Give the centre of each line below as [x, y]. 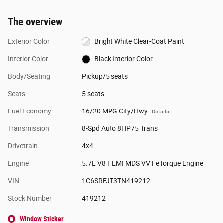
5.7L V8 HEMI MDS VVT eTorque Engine [142, 163]
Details [160, 111]
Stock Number [30, 198]
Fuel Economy [30, 111]
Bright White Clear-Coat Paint [176, 41]
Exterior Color [29, 41]
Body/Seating [29, 76]
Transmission [29, 128]
